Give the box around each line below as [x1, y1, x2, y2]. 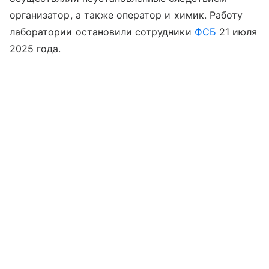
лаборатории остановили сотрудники [10, 26, 195, 38]
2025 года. [10, 43, 61, 55]
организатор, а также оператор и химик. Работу [10, 9, 243, 22]
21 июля [216, 26, 258, 38]
